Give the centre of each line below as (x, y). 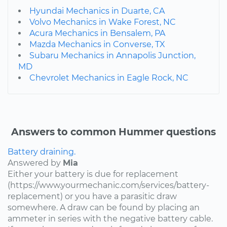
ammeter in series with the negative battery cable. (110, 218)
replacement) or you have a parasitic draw (92, 196)
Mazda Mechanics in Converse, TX (97, 44)
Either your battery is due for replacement (93, 174)
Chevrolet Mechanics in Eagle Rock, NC (109, 78)
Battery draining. (42, 152)
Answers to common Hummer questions (113, 131)
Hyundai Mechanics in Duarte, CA (97, 11)
